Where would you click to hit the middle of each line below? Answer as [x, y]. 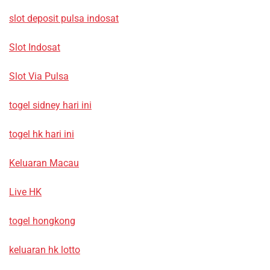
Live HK [25, 192]
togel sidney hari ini [50, 105]
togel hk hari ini [42, 134]
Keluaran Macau [44, 163]
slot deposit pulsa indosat [64, 19]
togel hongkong [42, 221]
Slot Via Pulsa [39, 77]
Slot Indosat [35, 48]
